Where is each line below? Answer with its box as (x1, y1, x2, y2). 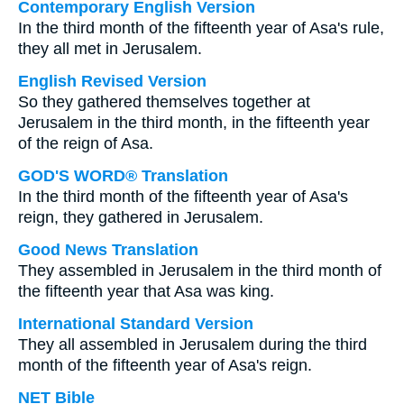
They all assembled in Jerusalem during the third (18, 335, 367, 353)
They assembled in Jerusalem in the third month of (18, 262, 381, 280)
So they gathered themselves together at (18, 93, 310, 111)
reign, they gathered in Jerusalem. (18, 208, 263, 226)
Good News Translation (18, 241, 198, 259)
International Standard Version (18, 315, 253, 333)
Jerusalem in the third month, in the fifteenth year (18, 114, 370, 132)
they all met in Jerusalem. (18, 40, 202, 58)
